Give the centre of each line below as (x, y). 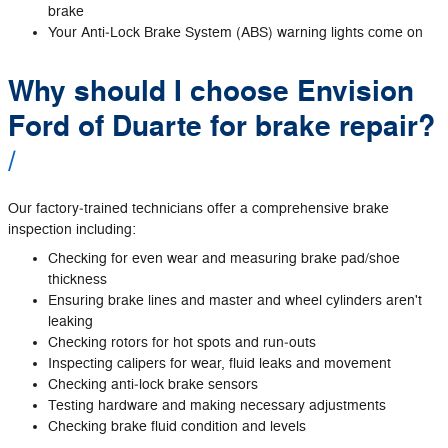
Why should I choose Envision (211, 91)
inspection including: (72, 229)
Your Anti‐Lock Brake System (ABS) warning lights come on (235, 32)
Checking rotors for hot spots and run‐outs (182, 342)
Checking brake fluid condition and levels (177, 426)
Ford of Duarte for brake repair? (221, 126)
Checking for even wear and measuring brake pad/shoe (224, 258)
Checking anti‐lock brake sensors (153, 384)
